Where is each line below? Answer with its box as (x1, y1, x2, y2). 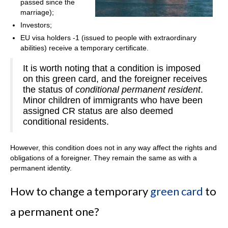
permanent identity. (10, 164, 72, 173)
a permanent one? (10, 205, 99, 219)
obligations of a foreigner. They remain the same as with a (10, 154, 197, 162)
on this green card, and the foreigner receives (23, 74, 207, 84)
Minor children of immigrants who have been (23, 95, 203, 106)
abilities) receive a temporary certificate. (20, 44, 149, 52)
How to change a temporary (10, 184, 150, 198)
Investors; (20, 21, 52, 30)
